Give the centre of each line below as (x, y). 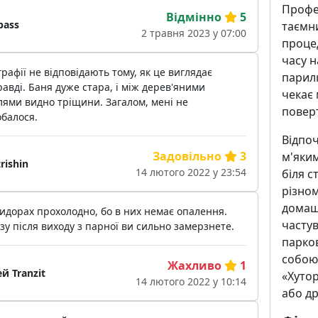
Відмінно (193, 17)
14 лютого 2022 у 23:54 (191, 172)
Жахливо (194, 266)
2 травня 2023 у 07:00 (193, 33)
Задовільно (187, 157)
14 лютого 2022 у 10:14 (191, 282)
